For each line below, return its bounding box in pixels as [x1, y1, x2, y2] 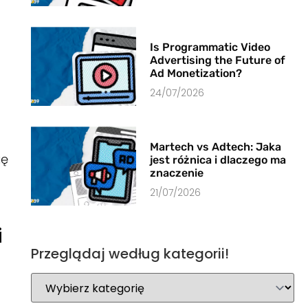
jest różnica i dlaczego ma [150, 153, 287, 167]
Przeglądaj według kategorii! [30, 244, 229, 264]
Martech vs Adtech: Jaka [150, 140, 282, 154]
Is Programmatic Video [150, 41, 271, 54]
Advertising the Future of [150, 54, 286, 67]
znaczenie [150, 166, 204, 180]
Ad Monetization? [150, 67, 243, 80]
